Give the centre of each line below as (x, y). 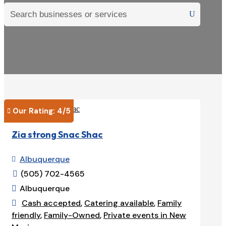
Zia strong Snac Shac (57, 135)
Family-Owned (72, 215)
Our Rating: (35, 111)
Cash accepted (51, 203)
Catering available (119, 203)
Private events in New (145, 215)
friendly (26, 215)
